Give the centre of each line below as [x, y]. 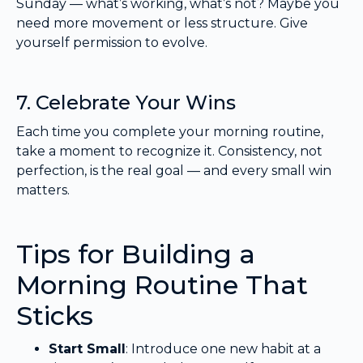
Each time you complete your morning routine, [170, 132]
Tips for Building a [136, 254]
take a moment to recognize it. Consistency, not [169, 152]
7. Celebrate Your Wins [126, 103]
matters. [43, 190]
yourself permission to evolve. [112, 43]
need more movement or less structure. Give [162, 23]
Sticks [55, 316]
